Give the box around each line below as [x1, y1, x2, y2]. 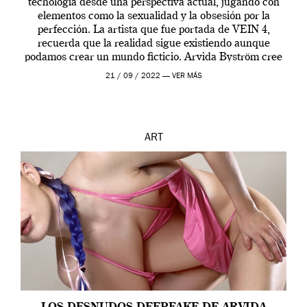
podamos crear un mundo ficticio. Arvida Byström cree [25, 51, 282, 63]
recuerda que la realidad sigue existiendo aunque [37, 38, 270, 49]
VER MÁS [171, 72, 202, 80]
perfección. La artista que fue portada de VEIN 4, [37, 24, 270, 36]
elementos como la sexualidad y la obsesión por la [37, 10, 270, 22]
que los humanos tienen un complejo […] [57, 65, 250, 77]
